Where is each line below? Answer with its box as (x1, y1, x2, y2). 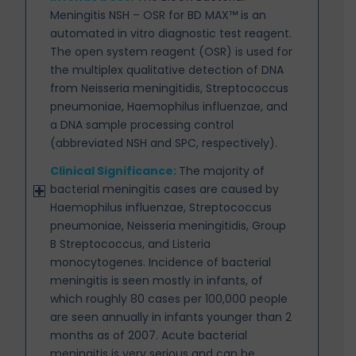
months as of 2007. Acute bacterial (50, 327, 248, 343)
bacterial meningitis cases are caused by (50, 180, 280, 197)
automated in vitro (50, 25, 159, 41)
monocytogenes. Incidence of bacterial (50, 253, 272, 270)
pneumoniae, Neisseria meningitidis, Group (50, 217, 287, 234)
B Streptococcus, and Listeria (50, 235, 211, 252)
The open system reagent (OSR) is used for (50, 43, 293, 60)
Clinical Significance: (50, 162, 180, 179)
